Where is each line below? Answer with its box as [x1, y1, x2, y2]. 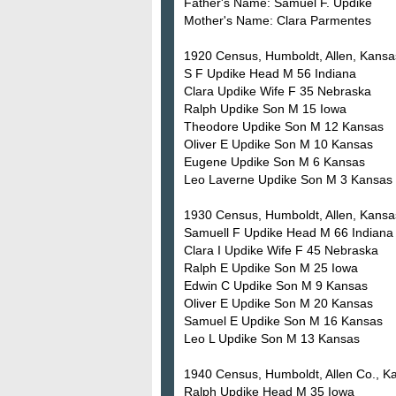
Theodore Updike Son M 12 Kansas [184, 118, 384, 133]
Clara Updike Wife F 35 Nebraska [184, 83, 371, 98]
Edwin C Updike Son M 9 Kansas [184, 278, 368, 293]
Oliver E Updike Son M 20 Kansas [184, 295, 373, 310]
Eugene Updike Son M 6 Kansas [184, 154, 365, 169]
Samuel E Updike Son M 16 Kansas [184, 313, 383, 328]
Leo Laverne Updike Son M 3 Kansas [184, 171, 392, 187]
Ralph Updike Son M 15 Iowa [184, 101, 346, 116]
